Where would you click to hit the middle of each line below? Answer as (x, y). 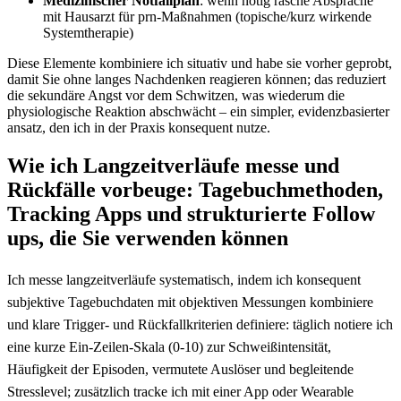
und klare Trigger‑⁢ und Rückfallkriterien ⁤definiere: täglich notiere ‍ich (200, 324)
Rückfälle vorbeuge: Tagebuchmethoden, (195, 189)
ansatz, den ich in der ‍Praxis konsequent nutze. (139, 127)
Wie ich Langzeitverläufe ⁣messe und (173, 165)
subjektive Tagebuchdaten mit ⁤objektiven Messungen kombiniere (190, 302)
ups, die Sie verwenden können (148, 238)
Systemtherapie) (88, 32)
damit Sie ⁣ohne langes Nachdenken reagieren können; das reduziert (196, 79)
